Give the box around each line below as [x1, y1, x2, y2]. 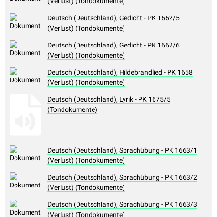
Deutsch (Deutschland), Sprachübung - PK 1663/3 [47, 201, 197, 209]
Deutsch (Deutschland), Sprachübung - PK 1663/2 [47, 173, 197, 182]
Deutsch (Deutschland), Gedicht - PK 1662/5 [47, 14, 180, 22]
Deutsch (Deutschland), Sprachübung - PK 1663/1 [47, 146, 197, 155]
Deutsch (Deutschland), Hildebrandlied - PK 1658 [47, 68, 193, 77]
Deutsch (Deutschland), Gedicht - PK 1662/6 [47, 41, 180, 49]
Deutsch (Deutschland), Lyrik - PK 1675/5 [47, 95, 170, 104]
